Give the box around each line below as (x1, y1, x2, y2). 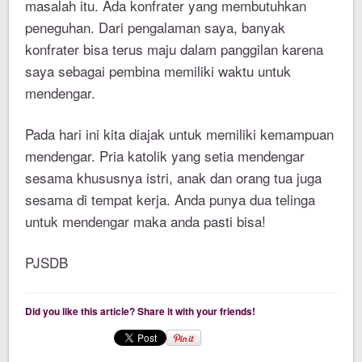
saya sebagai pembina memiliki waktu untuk (25, 61, 292, 82)
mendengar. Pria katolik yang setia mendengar (25, 145, 305, 166)
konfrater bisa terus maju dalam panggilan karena (25, 39, 324, 60)
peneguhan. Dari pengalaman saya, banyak (25, 17, 286, 38)
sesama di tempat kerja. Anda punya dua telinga (25, 189, 316, 210)
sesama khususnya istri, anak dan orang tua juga (25, 167, 322, 188)
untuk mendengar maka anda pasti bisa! (25, 211, 267, 232)
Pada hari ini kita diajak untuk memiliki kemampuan (25, 124, 335, 145)
